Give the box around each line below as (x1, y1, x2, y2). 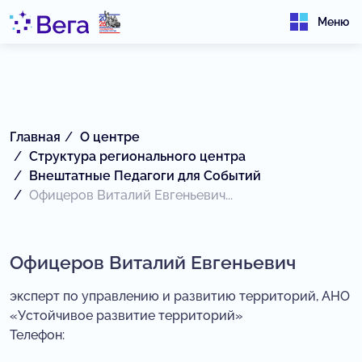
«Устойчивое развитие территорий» (10, 308, 243, 323)
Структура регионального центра (29, 149, 246, 164)
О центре (80, 129, 140, 145)
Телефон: (10, 327, 68, 343)
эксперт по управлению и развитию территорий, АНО (10, 288, 350, 304)
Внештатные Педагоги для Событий (29, 168, 261, 183)
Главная (10, 129, 61, 145)
